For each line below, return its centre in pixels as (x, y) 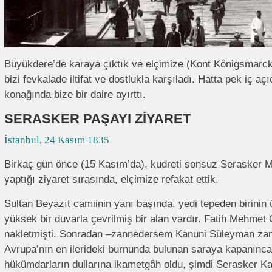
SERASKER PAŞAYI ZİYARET (97, 119)
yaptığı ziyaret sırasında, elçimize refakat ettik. (111, 179)
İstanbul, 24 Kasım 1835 (57, 140)
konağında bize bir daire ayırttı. (75, 94)
